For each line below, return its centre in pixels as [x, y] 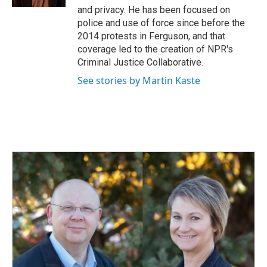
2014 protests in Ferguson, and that [151, 36]
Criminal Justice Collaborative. [140, 63]
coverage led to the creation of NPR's [155, 49]
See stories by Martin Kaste [139, 81]
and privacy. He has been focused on [154, 10]
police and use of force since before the [161, 23]
